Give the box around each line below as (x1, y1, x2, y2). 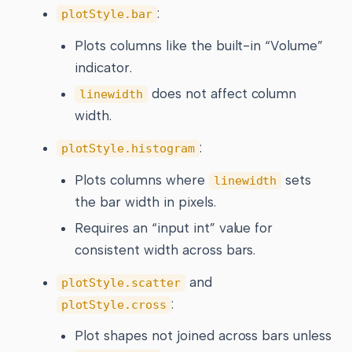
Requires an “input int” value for (75, 219, 273, 236)
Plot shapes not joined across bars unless (75, 328, 332, 344)
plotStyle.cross (60, 297, 167, 312)
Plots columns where (75, 171, 209, 188)
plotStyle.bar (60, 7, 153, 22)
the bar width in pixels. (75, 193, 216, 210)
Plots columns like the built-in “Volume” (75, 38, 324, 54)
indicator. (75, 60, 133, 76)
